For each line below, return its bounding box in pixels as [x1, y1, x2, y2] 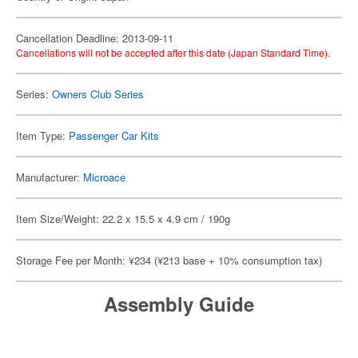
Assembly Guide [104, 290, 254, 317]
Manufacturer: [16, 169, 83, 185]
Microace [83, 169, 125, 185]
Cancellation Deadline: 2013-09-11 [16, 30, 173, 46]
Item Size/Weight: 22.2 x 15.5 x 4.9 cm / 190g [16, 211, 230, 226]
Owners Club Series [52, 86, 144, 101]
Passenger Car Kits [69, 128, 159, 143]
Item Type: [16, 128, 69, 143]
